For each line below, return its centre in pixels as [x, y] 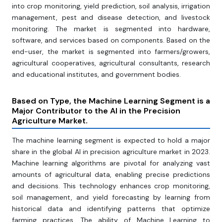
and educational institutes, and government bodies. [96, 75]
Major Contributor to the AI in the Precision [96, 111]
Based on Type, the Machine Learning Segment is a [111, 101]
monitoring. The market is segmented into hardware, [111, 29]
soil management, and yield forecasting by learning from [111, 197]
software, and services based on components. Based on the [111, 40]
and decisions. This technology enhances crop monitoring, [111, 186]
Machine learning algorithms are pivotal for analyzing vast [111, 163]
